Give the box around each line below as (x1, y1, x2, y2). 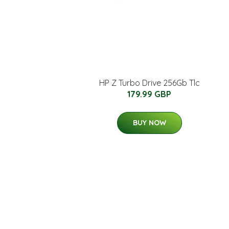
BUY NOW (132, 118, 166, 127)
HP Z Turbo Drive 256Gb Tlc (99, 77, 200, 88)
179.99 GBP (127, 88, 171, 99)
